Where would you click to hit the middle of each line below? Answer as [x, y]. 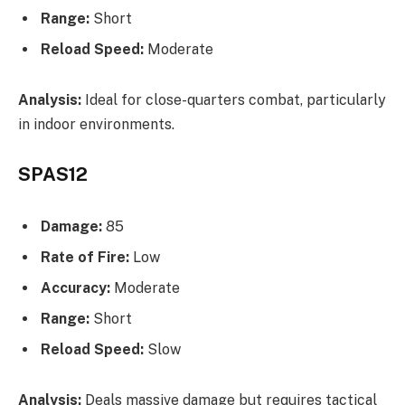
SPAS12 [53, 175]
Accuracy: [75, 288]
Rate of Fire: [85, 258]
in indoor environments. [96, 124]
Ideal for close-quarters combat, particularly [234, 99]
